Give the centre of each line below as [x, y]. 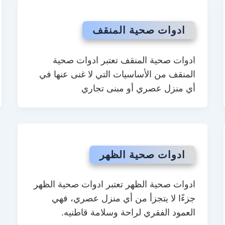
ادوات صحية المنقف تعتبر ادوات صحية [124, 60]
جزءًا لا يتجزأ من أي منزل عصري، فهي [124, 199]
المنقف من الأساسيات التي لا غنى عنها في [118, 74]
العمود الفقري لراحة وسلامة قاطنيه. [129, 213]
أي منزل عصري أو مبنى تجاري [139, 88]
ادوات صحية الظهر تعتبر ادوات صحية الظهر [115, 185]
